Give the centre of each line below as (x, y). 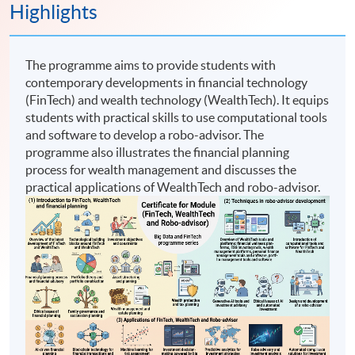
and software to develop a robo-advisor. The (145, 134)
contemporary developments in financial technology (167, 82)
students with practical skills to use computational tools (177, 117)
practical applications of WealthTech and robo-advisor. (173, 187)
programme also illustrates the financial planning (158, 152)
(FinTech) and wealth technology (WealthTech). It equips (177, 99)
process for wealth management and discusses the (161, 169)
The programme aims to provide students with (151, 65)
